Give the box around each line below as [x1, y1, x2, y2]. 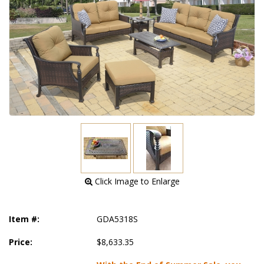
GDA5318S [97, 213, 138, 225]
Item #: [9, 213, 39, 225]
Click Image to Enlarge [92, 175, 180, 187]
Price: [9, 236, 32, 247]
